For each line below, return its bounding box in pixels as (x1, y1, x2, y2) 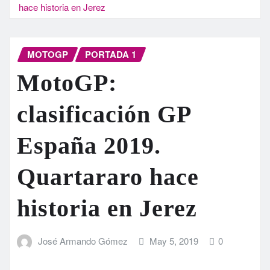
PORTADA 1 (85, 47, 136, 61)
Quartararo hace (17, 163, 199, 191)
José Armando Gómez (37, 234, 128, 248)
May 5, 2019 (149, 234, 199, 248)
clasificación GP (17, 101, 190, 128)
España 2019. (17, 132, 161, 160)
